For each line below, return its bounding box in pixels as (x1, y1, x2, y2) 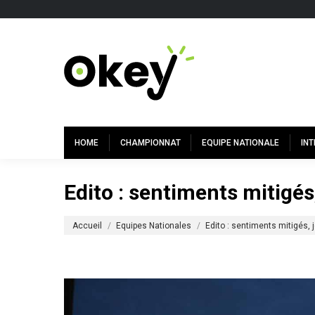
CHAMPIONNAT (120, 138, 181, 148)
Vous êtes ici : (64, 208, 129, 221)
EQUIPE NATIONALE (202, 138, 280, 148)
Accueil (72, 221, 102, 231)
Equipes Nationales (116, 221, 191, 231)
